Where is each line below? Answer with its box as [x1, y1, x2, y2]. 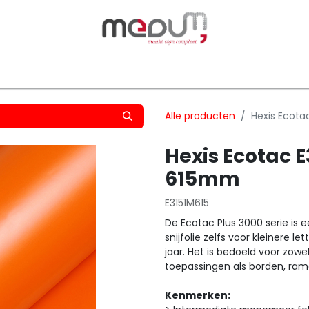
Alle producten [165, 109, 235, 123]
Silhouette [119, 62, 169, 76]
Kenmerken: [165, 288, 230, 302]
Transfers [52, 62, 98, 76]
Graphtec [190, 62, 237, 76]
